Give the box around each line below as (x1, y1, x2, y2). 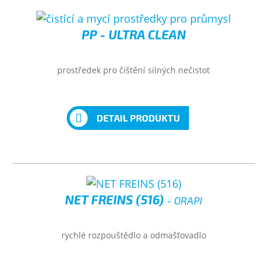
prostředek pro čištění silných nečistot (57, 64, 210, 76)
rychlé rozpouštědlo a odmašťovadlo (61, 229, 206, 241)
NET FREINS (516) (65, 192, 167, 207)
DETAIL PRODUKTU (96, 112, 180, 123)
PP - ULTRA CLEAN (81, 27, 186, 42)
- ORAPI (167, 194, 202, 206)
